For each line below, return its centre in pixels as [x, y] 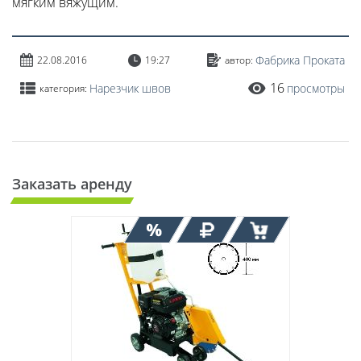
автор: [239, 60]
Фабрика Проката [300, 60]
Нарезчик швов [130, 88]
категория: [63, 88]
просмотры [316, 88]
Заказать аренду [72, 184]
